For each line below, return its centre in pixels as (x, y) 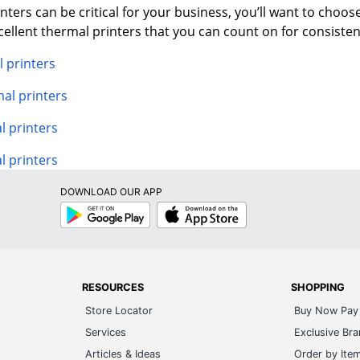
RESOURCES (113, 287)
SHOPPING (317, 287)
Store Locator (119, 310)
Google (75, 207)
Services (106, 332)
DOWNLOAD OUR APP (111, 191)
